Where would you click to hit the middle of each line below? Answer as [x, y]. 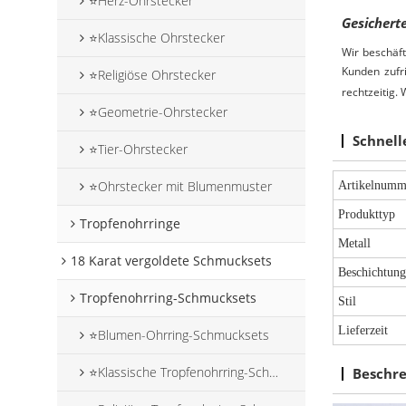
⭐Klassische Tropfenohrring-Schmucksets [179, 372]
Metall [355, 244]
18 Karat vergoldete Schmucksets [172, 261]
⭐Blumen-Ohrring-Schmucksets [179, 335]
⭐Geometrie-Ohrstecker [159, 112]
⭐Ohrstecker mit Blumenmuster [181, 187]
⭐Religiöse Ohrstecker [153, 75]
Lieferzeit [363, 331]
